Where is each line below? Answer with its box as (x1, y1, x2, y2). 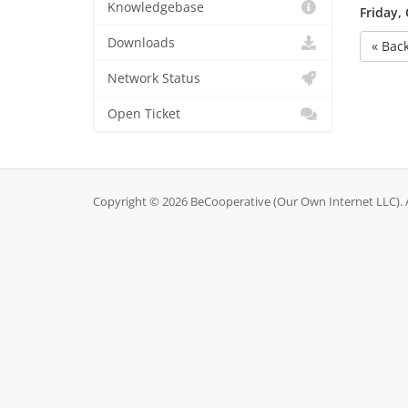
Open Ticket (107, 106, 180, 122)
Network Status (107, 70, 200, 87)
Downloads (107, 35, 175, 51)
